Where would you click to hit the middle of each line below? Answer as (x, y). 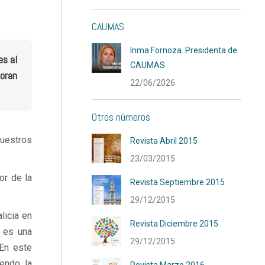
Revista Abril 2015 (164, 141)
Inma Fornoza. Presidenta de (184, 50)
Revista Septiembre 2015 (178, 182)
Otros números (121, 117)
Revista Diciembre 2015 (174, 224)
